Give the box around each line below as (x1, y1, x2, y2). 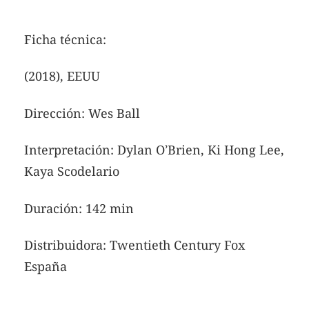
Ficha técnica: (24, 30, 106, 48)
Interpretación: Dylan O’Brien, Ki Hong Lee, (24, 141, 284, 159)
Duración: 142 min (24, 199, 134, 217)
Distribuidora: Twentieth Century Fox (24, 237, 245, 254)
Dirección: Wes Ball (24, 104, 140, 121)
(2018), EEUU (24, 68, 100, 85)
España (24, 258, 67, 275)
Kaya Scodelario (24, 163, 119, 180)
